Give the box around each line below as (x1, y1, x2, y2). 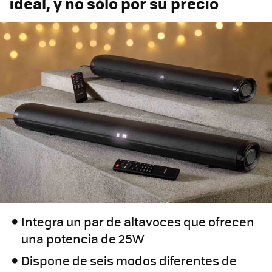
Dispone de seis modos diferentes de (21, 251, 237, 270)
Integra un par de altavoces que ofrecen (21, 212, 255, 231)
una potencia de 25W (21, 229, 145, 248)
